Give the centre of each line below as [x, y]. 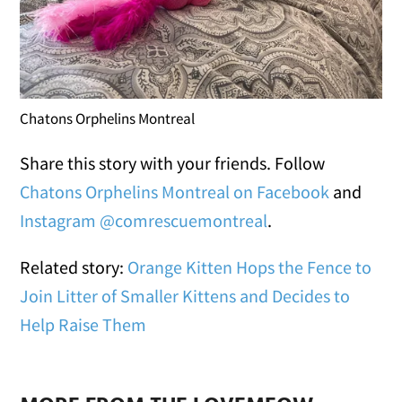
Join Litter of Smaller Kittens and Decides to [185, 295]
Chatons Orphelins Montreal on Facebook [175, 191]
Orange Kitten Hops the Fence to [250, 267]
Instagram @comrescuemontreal [144, 220]
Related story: [74, 267]
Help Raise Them [83, 324]
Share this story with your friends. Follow [173, 162]
